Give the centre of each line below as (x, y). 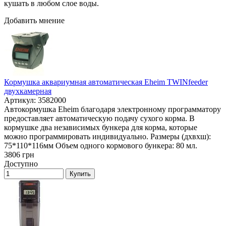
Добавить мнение (34, 21)
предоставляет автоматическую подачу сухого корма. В (99, 119)
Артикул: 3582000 (35, 100)
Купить (80, 174)
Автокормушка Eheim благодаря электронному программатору (112, 109)
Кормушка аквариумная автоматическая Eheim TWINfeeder (106, 82)
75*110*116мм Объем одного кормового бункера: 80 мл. (101, 146)
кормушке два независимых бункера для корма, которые (101, 128)
